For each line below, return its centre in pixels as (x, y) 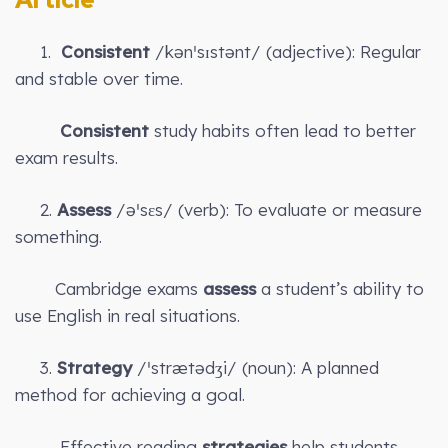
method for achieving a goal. (130, 394)
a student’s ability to (340, 288)
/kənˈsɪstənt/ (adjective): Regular (285, 51)
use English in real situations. (127, 315)
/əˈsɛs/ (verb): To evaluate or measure (266, 209)
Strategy (94, 367)
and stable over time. (99, 78)
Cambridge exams (109, 288)
